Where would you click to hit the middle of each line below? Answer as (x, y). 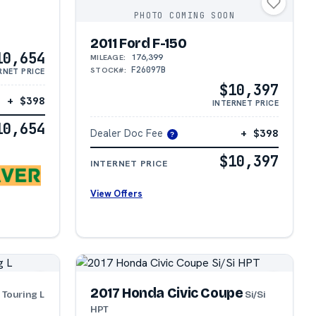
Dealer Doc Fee (126, 133)
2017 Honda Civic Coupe (166, 293)
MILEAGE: (108, 57)
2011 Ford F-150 (138, 43)
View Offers (116, 193)
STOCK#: (108, 69)
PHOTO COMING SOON (184, 15)
